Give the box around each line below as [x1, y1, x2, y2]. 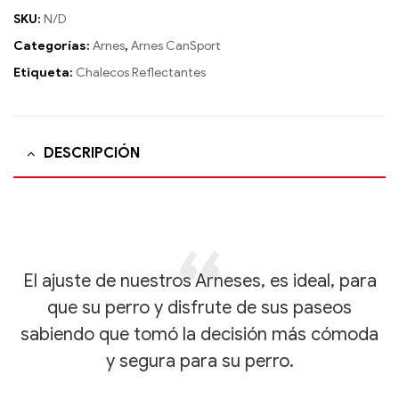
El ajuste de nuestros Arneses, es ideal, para [22, 270, 377, 293]
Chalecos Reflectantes [76, 64, 206, 80]
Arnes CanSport [131, 37, 221, 53]
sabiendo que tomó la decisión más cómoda [20, 323, 379, 346]
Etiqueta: [13, 64, 76, 80]
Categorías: [13, 37, 93, 53]
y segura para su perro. [105, 350, 294, 373]
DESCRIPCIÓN [44, 144, 140, 163]
